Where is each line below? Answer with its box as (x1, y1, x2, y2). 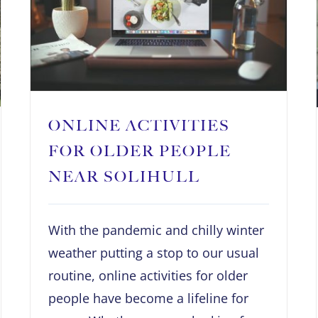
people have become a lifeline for (48, 289, 248, 307)
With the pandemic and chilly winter (48, 221, 264, 238)
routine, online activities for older (48, 266, 248, 284)
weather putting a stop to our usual (48, 243, 259, 261)
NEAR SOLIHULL (48, 167, 200, 185)
